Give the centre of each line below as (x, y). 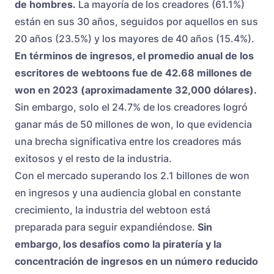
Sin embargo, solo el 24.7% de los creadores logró (131, 107)
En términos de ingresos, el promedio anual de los (134, 56)
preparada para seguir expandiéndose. (106, 227)
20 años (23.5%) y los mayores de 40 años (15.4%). (135, 39)
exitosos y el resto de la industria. (93, 159)
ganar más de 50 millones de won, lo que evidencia (133, 124)
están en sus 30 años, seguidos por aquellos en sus (136, 22)
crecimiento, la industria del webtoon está (113, 210)
